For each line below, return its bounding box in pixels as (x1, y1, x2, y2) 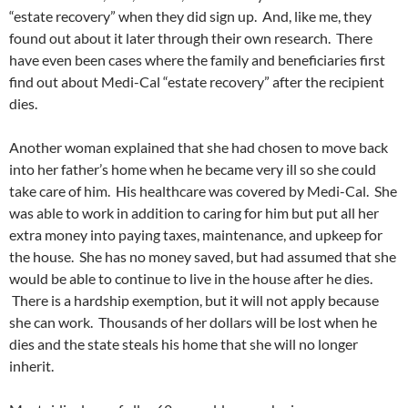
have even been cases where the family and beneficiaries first (9, 51, 385, 69)
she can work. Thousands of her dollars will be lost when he (9, 313, 377, 331)
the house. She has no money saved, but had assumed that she (9, 248, 396, 266)
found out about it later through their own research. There (9, 29, 372, 47)
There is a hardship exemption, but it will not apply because (9, 291, 379, 310)
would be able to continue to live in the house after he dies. (9, 270, 372, 288)
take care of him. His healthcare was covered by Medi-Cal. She (9, 182, 397, 200)
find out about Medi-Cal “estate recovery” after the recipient (9, 73, 384, 91)
